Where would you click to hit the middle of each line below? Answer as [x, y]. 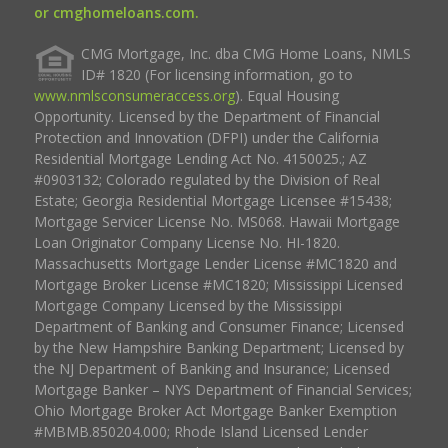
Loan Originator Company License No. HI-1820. [186, 242]
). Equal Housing [286, 95]
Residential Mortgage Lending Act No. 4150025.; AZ [200, 158]
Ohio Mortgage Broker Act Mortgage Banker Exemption [215, 410]
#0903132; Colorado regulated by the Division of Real [206, 179]
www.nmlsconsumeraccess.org [134, 95]
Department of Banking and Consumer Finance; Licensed [218, 326]
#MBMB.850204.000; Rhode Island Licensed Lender [200, 431]
